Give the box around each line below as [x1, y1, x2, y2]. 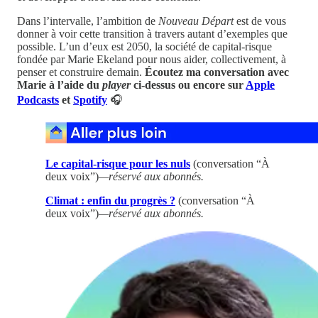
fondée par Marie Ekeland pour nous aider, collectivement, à [17, 53, 286, 66]
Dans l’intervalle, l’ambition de [17, 15, 158, 28]
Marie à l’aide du [17, 79, 102, 92]
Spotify [73, 94, 107, 106]
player [102, 79, 133, 92]
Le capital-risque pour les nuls [45, 158, 190, 170]
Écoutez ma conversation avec [145, 66, 289, 79]
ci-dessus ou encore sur [133, 79, 246, 92]
